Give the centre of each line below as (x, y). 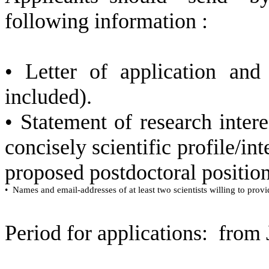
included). (48, 97)
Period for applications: (106, 233)
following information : (106, 21)
